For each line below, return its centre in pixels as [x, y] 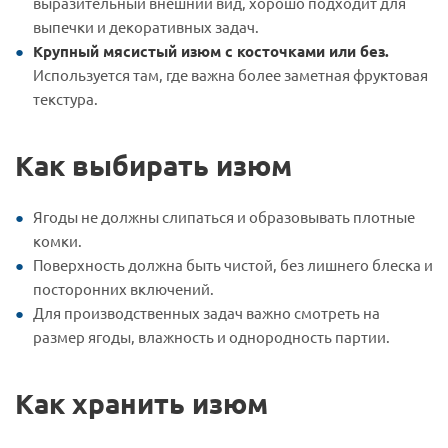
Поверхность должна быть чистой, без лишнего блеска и [233, 264]
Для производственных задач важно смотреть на [206, 312]
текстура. [65, 98]
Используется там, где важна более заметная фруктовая [230, 74]
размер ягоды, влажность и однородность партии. [211, 336]
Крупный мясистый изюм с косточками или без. [211, 50]
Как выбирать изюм [153, 164]
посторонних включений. [123, 288]
